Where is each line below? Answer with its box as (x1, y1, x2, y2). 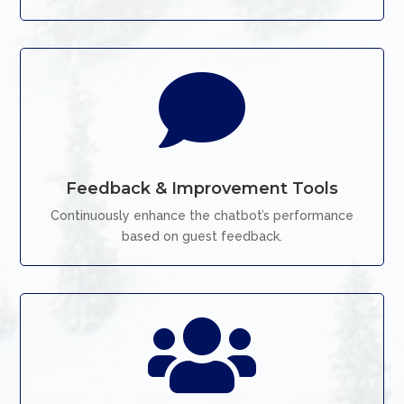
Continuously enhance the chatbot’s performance (50, 208, 353, 223)
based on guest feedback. (122, 229, 282, 243)
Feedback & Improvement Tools (66, 179, 338, 198)
